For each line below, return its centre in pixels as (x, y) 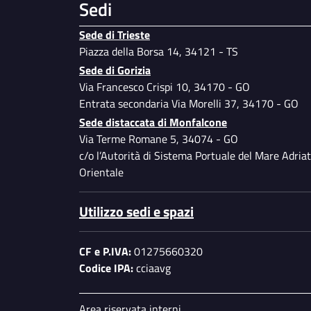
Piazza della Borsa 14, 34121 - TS (159, 51)
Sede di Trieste (115, 35)
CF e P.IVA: (105, 252)
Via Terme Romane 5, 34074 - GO (160, 139)
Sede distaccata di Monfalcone (153, 123)
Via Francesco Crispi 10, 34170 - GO (166, 87)
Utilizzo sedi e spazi (136, 212)
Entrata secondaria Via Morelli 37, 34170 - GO (189, 104)
